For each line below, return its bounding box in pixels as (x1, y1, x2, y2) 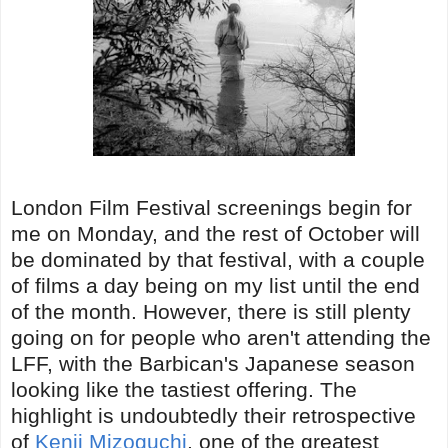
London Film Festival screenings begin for (11, 195, 412, 219)
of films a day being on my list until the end (11, 273, 420, 297)
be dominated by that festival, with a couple (11, 247, 425, 271)
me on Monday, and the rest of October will (11, 221, 420, 245)
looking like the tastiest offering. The (11, 377, 357, 401)
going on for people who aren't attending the (11, 325, 431, 349)
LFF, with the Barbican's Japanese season (11, 351, 415, 375)
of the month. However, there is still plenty (11, 299, 411, 323)
